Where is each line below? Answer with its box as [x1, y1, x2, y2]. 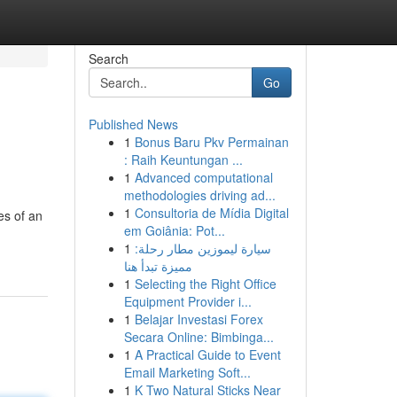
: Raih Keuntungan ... [123, 151, 243, 168]
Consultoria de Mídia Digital [134, 204, 289, 222]
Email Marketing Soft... [123, 363, 251, 381]
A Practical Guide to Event [134, 346, 281, 363]
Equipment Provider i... [123, 292, 252, 310]
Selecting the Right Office [134, 275, 276, 292]
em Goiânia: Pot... [123, 222, 225, 239]
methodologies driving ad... [123, 186, 276, 204]
